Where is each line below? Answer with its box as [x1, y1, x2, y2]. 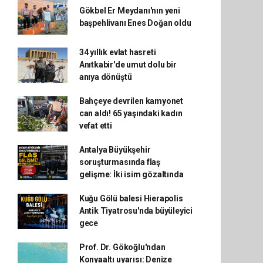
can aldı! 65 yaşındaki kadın [79, 109, 183, 118]
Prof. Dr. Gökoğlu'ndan [79, 242, 166, 252]
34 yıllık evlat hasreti [79, 48, 156, 57]
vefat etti [79, 121, 112, 130]
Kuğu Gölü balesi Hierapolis [79, 194, 183, 203]
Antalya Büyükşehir [79, 145, 151, 154]
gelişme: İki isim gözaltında [79, 170, 184, 179]
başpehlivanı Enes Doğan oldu [79, 18, 191, 28]
